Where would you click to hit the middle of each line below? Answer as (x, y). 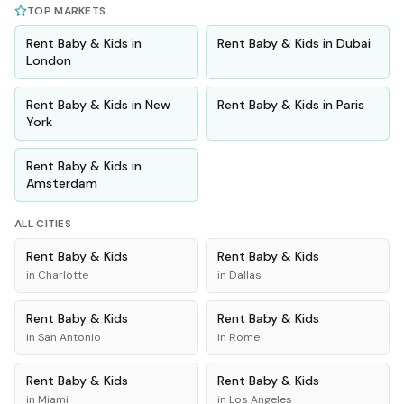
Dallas (245, 275)
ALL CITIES (43, 224)
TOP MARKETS (67, 11)
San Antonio (69, 337)
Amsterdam (62, 183)
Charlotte (63, 275)
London (49, 60)
